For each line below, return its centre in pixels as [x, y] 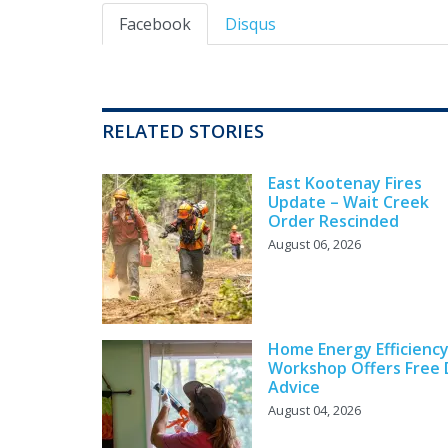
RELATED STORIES [183, 131]
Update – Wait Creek [348, 202]
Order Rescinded [333, 221]
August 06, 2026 [314, 244]
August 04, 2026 [314, 410]
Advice [294, 387]
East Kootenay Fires [345, 183]
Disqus [250, 24]
